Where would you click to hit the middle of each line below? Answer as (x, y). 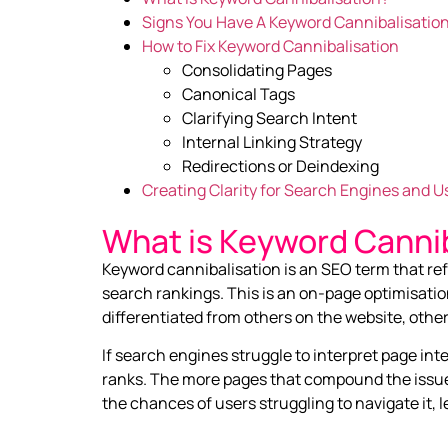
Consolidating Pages (257, 70)
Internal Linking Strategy (272, 142)
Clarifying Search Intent (269, 118)
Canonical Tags (238, 94)
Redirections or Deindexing (280, 166)
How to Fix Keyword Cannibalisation (270, 46)
